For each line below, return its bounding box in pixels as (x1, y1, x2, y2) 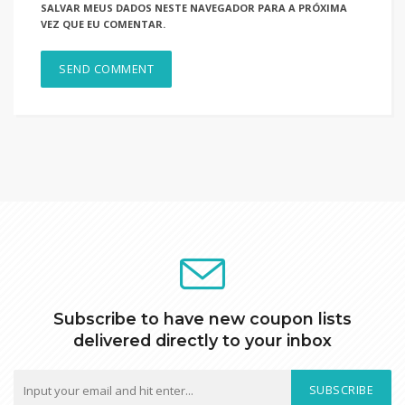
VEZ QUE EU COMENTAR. (41, 17, 165, 31)
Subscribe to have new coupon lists (53, 309, 352, 328)
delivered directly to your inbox (73, 331, 332, 350)
